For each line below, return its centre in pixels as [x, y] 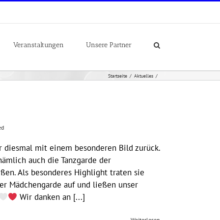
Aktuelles [144, 76]
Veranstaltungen [39, 45]
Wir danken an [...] [51, 197]
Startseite [118, 76]
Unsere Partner [109, 45]
